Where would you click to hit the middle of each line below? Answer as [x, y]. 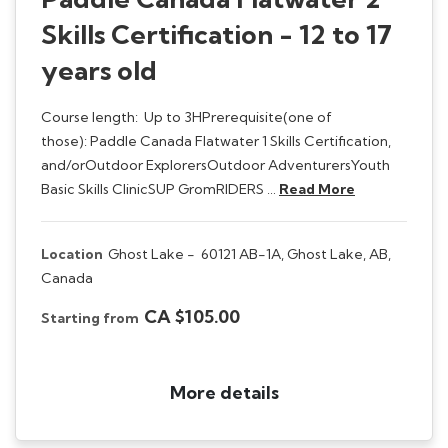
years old [99, 70]
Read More [317, 188]
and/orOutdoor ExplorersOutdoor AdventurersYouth [215, 164]
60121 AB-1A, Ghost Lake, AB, [296, 253]
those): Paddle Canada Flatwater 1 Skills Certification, [216, 140]
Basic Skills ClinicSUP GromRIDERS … [160, 188]
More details [224, 392]
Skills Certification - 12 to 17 [216, 34]
